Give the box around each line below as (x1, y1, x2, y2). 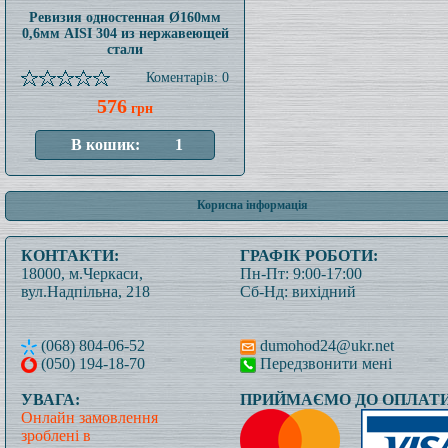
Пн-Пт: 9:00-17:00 (240, 265, 362, 282)
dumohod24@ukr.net (256, 337, 394, 354)
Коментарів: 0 (146, 70, 229, 85)
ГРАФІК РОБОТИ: (240, 247, 378, 264)
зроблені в (21, 427, 91, 444)
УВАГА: (21, 391, 80, 408)
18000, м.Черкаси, (21, 265, 143, 282)
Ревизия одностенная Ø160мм (29, 10, 221, 25)
